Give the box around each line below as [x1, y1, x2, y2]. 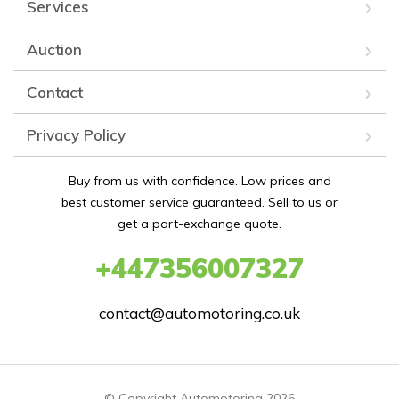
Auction [27, 39, 82, 59]
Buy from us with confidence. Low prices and [68, 172, 331, 189]
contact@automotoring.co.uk [99, 303, 300, 322]
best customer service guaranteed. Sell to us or [61, 193, 338, 210]
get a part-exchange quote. [118, 215, 281, 232]
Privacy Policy [27, 125, 126, 144]
